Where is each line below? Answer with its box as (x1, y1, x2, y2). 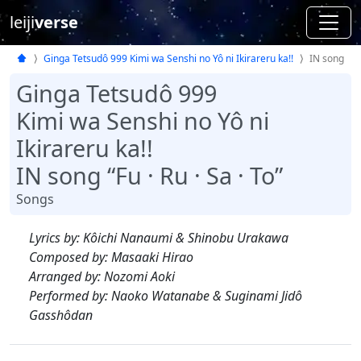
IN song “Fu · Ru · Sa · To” (16, 159, 283, 191)
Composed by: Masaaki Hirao (29, 247, 193, 266)
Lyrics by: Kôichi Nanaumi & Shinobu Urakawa (29, 228, 288, 247)
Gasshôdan (29, 305, 93, 324)
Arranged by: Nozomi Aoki (29, 267, 175, 285)
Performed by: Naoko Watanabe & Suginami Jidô (29, 286, 302, 305)
